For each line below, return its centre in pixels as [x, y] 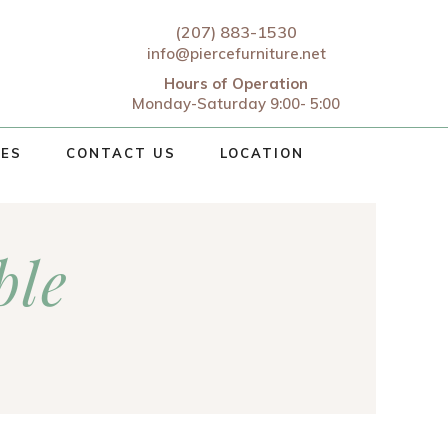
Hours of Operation [236, 83]
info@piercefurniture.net [236, 53]
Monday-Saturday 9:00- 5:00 [236, 103]
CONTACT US [120, 153]
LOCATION [261, 153]
